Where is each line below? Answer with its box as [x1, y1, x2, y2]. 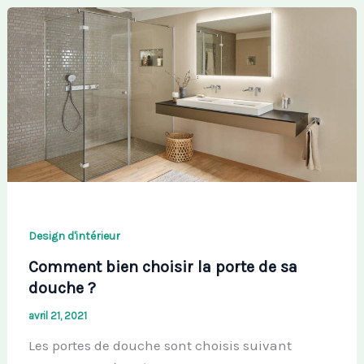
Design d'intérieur [28, 228, 120, 243]
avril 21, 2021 [28, 310, 87, 323]
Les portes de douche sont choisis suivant [28, 337, 292, 354]
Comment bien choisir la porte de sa [28, 258, 297, 277]
